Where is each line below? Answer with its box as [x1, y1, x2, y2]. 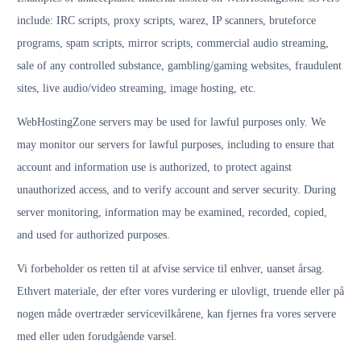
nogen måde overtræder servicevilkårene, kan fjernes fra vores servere [17, 308, 336, 320]
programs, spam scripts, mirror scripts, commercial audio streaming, [17, 37, 329, 49]
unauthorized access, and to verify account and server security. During [17, 184, 336, 196]
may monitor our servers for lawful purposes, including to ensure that [17, 139, 334, 151]
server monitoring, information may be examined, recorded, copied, [17, 206, 327, 218]
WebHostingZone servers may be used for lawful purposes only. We [17, 116, 326, 128]
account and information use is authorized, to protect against [17, 161, 292, 173]
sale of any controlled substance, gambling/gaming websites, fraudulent [17, 60, 342, 72]
